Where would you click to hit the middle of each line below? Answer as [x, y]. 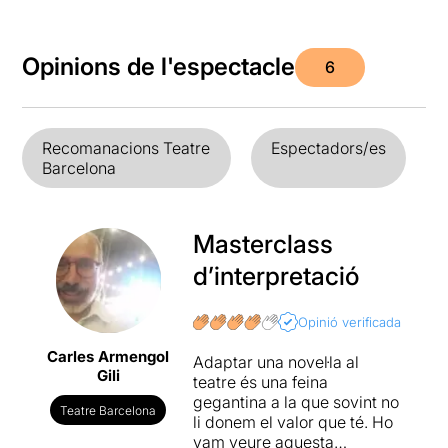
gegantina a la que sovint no [295, 401]
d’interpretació [275, 275]
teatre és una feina [260, 381]
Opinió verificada [350, 321]
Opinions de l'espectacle [159, 67]
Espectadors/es [328, 147]
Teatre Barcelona [108, 410]
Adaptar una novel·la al [275, 361]
